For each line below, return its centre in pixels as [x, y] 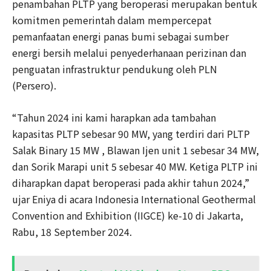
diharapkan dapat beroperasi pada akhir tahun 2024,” [131, 183]
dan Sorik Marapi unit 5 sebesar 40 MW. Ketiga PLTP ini [135, 166]
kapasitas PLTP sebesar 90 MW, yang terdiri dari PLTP [131, 134]
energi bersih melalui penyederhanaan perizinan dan [129, 53]
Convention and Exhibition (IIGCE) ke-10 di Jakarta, [128, 215]
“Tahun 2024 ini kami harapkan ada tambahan [114, 117]
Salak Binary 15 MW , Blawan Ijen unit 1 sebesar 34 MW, [135, 150]
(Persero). [34, 85]
